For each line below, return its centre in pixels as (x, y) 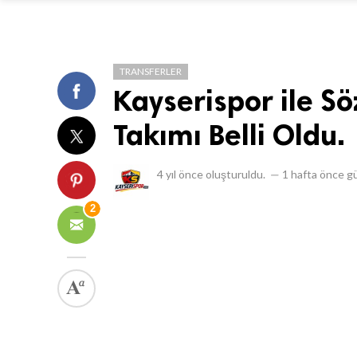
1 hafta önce (313, 174)
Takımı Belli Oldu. (229, 135)
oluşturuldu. (235, 174)
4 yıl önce (180, 174)
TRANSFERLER (151, 71)
